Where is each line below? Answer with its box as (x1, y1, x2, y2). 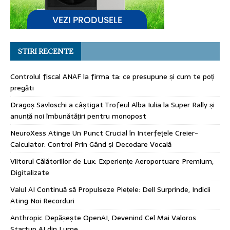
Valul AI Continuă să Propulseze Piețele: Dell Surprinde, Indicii (10, 183, 210, 195)
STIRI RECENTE (18, 46, 73, 56)
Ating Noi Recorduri (10, 195, 74, 206)
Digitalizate (10, 166, 49, 178)
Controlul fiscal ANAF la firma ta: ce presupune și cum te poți (10, 70, 215, 82)
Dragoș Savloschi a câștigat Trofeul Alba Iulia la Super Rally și (10, 99, 215, 110)
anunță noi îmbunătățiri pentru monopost (10, 110, 146, 122)
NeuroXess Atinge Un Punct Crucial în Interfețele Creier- (10, 127, 198, 139)
